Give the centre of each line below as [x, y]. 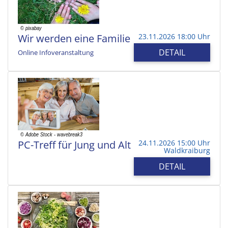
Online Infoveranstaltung [56, 52]
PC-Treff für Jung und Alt [74, 145]
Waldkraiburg [187, 150]
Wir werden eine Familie [74, 38]
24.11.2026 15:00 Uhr [174, 142]
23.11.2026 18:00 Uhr [174, 36]
